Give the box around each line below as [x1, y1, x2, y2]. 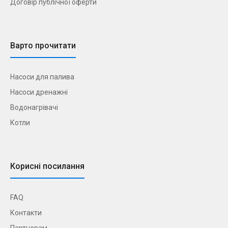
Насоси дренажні [10, 88, 68, 96]
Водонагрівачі [10, 103, 58, 111]
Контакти [10, 209, 42, 217]
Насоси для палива [10, 73, 74, 81]
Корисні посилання [10, 161, 84, 171]
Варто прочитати [10, 41, 76, 50]
